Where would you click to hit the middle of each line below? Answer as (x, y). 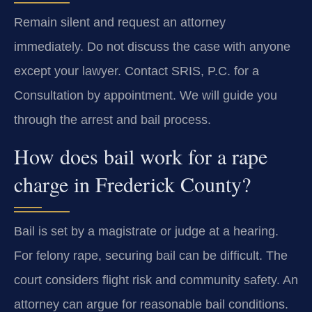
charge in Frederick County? (132, 184)
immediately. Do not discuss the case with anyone (152, 46)
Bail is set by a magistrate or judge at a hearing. (146, 232)
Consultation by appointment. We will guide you (146, 95)
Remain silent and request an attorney (120, 22)
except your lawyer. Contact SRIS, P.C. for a (136, 71)
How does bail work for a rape (141, 156)
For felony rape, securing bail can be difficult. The (151, 256)
